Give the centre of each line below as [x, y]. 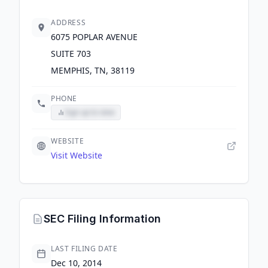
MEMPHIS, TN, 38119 [93, 70]
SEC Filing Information [102, 219]
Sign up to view [89, 112]
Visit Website [77, 155]
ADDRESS [68, 22]
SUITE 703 [71, 54]
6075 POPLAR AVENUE [94, 37]
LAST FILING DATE [84, 249]
